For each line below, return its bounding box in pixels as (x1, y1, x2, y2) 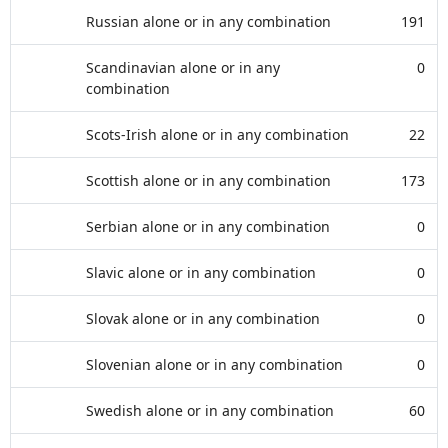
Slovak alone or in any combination (86, 309, 320, 328)
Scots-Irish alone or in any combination (86, 125, 349, 144)
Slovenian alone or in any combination (86, 355, 343, 374)
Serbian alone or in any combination (86, 217, 330, 236)
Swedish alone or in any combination (86, 401, 334, 420)
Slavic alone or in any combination (86, 263, 316, 282)
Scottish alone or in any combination (86, 171, 331, 190)
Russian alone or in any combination (86, 12, 331, 31)
